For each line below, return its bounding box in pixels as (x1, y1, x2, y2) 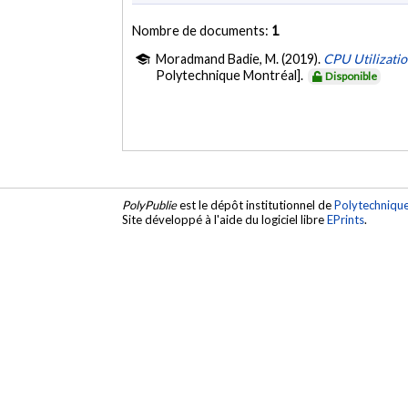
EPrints (327, 212, 365, 228)
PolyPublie (122, 198, 178, 213)
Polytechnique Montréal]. (156, 66, 307, 83)
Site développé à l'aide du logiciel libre (122, 212, 328, 228)
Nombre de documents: (132, 22, 272, 38)
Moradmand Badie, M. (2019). (156, 50, 324, 66)
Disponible (325, 68, 378, 83)
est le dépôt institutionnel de (177, 198, 335, 213)
